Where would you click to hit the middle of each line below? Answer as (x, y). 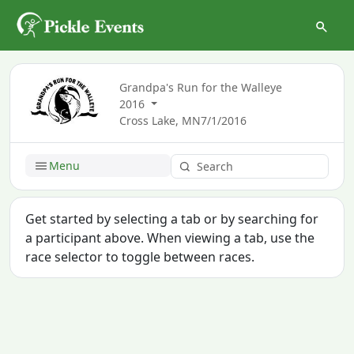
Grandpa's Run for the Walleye (201, 88)
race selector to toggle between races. (140, 256)
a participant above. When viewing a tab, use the (170, 237)
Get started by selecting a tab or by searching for (172, 218)
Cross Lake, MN (160, 121)
